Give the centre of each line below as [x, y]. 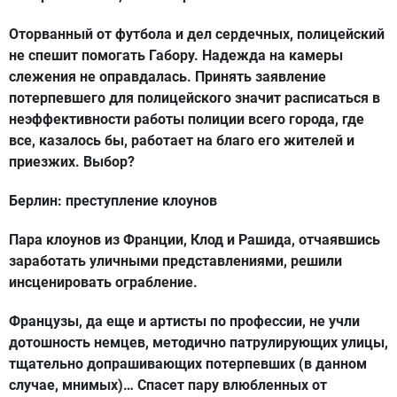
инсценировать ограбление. [103, 282]
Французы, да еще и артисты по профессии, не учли [184, 321]
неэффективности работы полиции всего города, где [187, 119]
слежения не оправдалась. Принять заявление [167, 77]
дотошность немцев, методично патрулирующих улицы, [198, 343]
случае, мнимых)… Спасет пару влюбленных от [168, 385]
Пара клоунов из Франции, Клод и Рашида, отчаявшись [195, 240]
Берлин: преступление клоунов [113, 201]
